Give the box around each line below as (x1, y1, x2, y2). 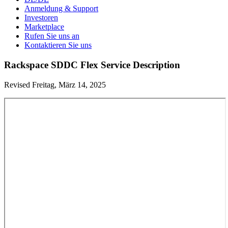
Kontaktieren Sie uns (24, 41, 92, 50)
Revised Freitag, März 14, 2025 (4, 80, 106, 89)
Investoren (24, 13, 58, 22)
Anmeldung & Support (24, 4, 98, 13)
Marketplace (24, 22, 64, 32)
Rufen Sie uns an (24, 32, 79, 41)
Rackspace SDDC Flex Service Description (4, 59, 180, 70)
